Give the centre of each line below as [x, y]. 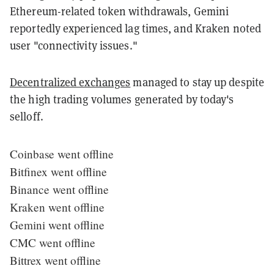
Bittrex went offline [55, 260]
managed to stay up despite [198, 82]
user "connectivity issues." [74, 45]
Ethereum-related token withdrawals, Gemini [120, 11]
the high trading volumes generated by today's [122, 99]
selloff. [28, 116]
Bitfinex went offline [58, 171]
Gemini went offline [57, 224]
